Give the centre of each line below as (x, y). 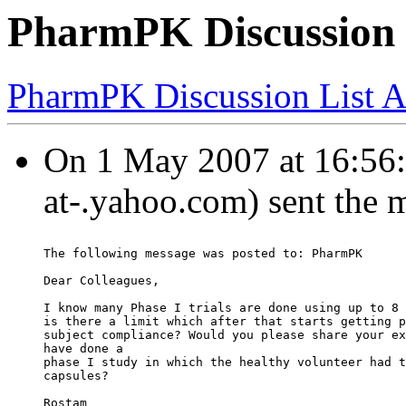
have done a (83, 349)
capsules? (76, 376)
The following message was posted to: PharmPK (203, 254)
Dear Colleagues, (101, 281)
